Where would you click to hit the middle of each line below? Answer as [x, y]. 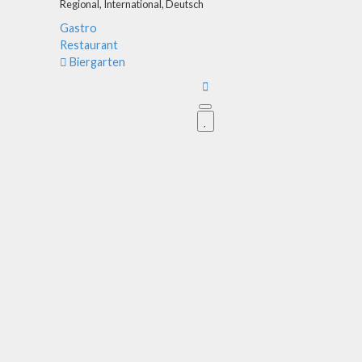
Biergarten [97, 61]
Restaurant [89, 44]
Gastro [78, 27]
